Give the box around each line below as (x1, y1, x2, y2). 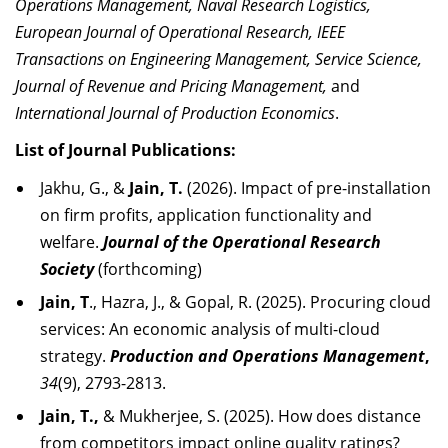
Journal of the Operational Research (103, 231, 381, 253)
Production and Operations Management (110, 345, 425, 367)
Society (40, 258, 94, 280)
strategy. (40, 345, 110, 367)
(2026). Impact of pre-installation (183, 177, 431, 199)
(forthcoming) (94, 258, 202, 280)
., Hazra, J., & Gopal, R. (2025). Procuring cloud (89, 291, 431, 313)
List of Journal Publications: (15, 139, 236, 161)
